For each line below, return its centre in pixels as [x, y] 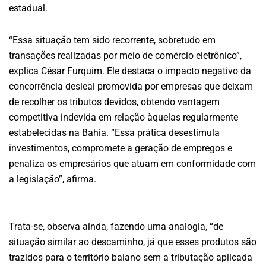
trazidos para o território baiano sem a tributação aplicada [131, 257]
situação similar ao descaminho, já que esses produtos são [133, 242]
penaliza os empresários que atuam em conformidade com [132, 163]
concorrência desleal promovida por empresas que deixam [131, 86]
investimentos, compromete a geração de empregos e [121, 148]
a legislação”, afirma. [53, 179]
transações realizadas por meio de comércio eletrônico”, [125, 55]
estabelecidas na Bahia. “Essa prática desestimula [114, 132]
